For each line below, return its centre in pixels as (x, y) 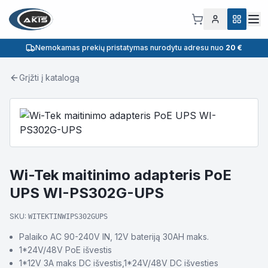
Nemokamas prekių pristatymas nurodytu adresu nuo (130, 48)
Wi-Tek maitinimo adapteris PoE (121, 175)
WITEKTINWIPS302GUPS (68, 217)
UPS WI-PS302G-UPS (87, 193)
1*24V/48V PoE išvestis (66, 250)
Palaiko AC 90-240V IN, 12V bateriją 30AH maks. (114, 237)
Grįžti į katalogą (49, 77)
